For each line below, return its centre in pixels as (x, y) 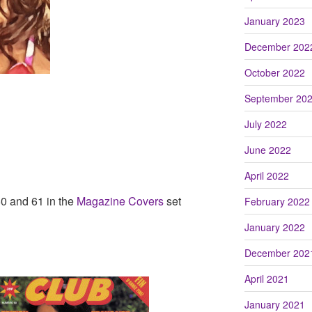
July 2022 (265, 124)
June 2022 (267, 149)
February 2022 (277, 201)
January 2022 (274, 227)
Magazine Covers (120, 201)
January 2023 (274, 21)
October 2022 (274, 72)
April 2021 (266, 278)
